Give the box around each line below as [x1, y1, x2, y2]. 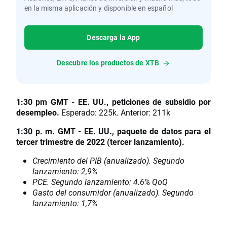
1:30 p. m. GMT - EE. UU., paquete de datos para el [16, 126, 211, 137]
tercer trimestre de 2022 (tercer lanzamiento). [16, 136, 184, 147]
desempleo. [16, 107, 61, 118]
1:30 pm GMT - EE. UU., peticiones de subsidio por [16, 96, 211, 107]
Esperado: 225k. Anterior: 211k [61, 107, 170, 118]
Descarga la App [87, 32, 140, 43]
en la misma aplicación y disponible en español [24, 3, 173, 13]
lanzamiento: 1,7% [32, 198, 97, 209]
